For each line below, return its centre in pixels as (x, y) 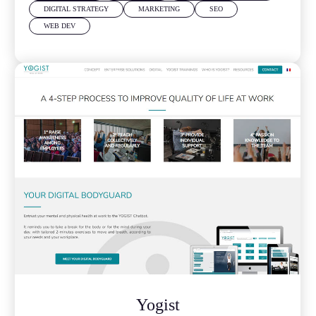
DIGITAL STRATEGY (77, 8)
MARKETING (159, 8)
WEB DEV (60, 25)
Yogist (158, 304)
